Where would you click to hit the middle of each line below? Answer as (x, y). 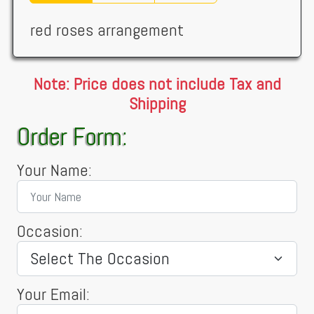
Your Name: (54, 170)
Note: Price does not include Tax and (157, 84)
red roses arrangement (107, 30)
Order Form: (72, 137)
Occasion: (50, 231)
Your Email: (53, 294)
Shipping (157, 103)
